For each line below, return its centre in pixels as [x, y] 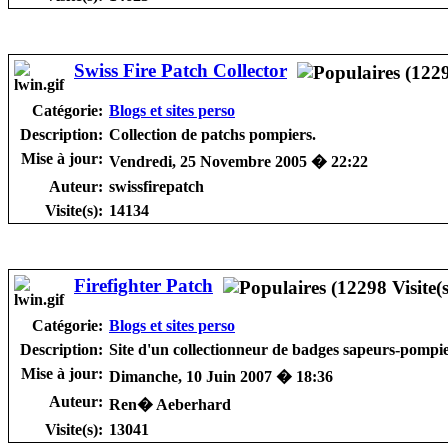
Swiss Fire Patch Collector [180, 70]
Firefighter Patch [143, 285]
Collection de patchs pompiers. [212, 134]
